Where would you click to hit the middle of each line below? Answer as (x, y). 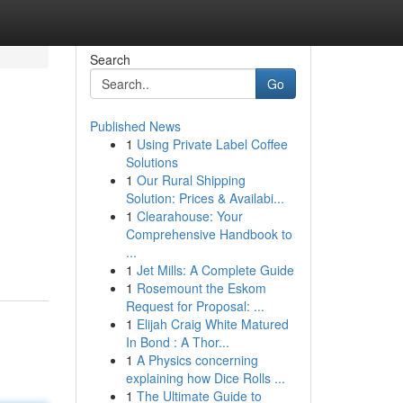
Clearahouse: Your (189, 216)
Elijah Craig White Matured (212, 324)
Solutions (152, 162)
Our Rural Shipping (191, 180)
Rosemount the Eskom (201, 288)
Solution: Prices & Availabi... (205, 198)
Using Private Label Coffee (212, 144)
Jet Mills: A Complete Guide (215, 270)
